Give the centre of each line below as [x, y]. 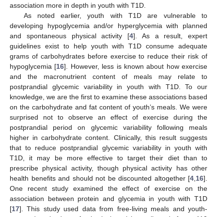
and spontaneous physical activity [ [70, 36]
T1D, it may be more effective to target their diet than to [108, 158]
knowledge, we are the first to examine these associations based [108, 97]
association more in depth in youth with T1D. [78, 6]
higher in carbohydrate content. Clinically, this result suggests [108, 138]
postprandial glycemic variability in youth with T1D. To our [108, 87]
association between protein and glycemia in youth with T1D [108, 199]
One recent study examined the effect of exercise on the [108, 189]
